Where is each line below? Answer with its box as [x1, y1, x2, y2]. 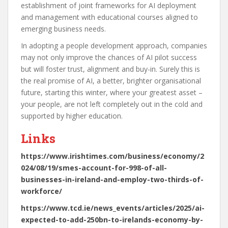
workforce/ [21, 186, 62, 196]
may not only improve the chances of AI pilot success [21, 52, 197, 63]
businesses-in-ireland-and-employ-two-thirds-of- [21, 175, 204, 185]
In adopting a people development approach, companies [21, 41, 207, 51]
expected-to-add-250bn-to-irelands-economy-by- [21, 215, 203, 225]
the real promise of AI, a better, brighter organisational [21, 76, 201, 86]
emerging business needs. [21, 24, 108, 34]
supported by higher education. [21, 111, 123, 121]
